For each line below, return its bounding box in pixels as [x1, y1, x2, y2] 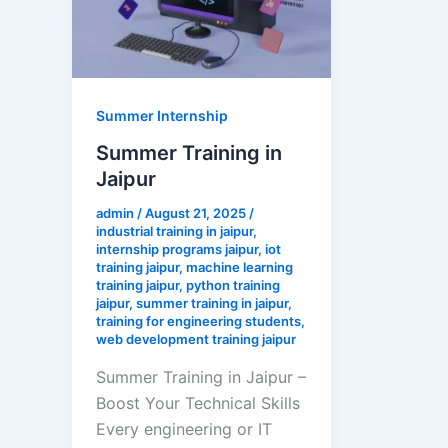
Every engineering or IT [96, 419, 272, 440]
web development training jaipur [96, 331, 296, 348]
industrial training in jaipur [96, 223, 253, 240]
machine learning [186, 259, 293, 276]
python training [186, 277, 280, 294]
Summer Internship [96, 106, 228, 124]
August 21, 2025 [145, 205, 249, 222]
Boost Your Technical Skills [96, 393, 300, 414]
